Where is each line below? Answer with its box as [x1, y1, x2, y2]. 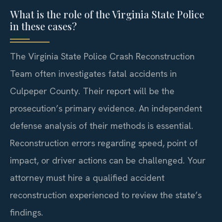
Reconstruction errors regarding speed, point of [10, 137, 198, 149]
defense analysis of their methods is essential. [10, 119, 193, 131]
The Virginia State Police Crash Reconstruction [10, 50, 195, 62]
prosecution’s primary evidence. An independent [10, 102, 202, 114]
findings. [10, 206, 43, 218]
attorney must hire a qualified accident [10, 171, 165, 183]
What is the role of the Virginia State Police [10, 7, 204, 21]
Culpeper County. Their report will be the [10, 85, 174, 97]
